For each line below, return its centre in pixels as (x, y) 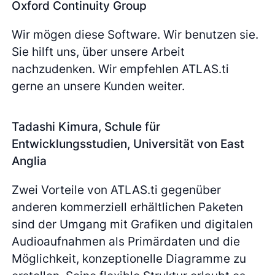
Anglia (29, 161)
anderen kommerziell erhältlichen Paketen (128, 207)
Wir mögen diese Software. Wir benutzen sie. (135, 35)
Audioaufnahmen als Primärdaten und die (126, 242)
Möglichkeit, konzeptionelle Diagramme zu (129, 259)
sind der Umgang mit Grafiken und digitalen (133, 224)
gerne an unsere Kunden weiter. (99, 86)
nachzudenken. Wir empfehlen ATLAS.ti (121, 69)
